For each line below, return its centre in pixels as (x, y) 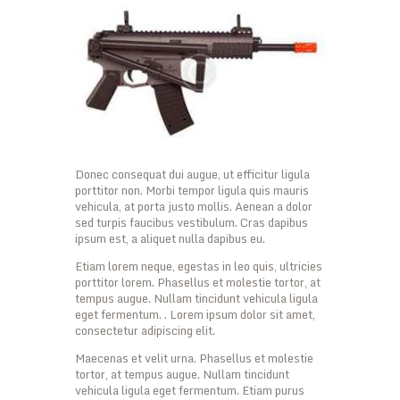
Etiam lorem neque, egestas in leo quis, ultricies (199, 267)
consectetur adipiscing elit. (145, 331)
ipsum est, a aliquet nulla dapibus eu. (170, 239)
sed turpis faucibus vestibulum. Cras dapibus (192, 223)
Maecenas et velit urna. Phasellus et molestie (194, 358)
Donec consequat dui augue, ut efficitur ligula (192, 175)
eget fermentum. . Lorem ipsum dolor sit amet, (195, 315)
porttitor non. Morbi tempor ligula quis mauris (192, 191)
